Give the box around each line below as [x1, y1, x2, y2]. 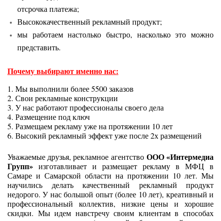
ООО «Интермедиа [146, 150, 214, 162]
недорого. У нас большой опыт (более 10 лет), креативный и [7, 188, 214, 199]
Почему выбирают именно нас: [7, 65, 118, 76]
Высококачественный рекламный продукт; [17, 16, 162, 27]
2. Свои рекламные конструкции [7, 92, 118, 103]
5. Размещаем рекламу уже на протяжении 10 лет [7, 120, 173, 131]
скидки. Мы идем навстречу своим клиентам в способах [7, 207, 214, 218]
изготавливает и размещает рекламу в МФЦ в [33, 160, 214, 171]
